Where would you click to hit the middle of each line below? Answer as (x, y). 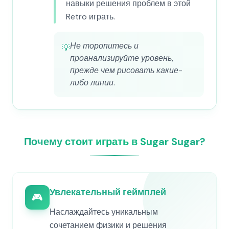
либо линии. (93, 83)
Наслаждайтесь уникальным (104, 212)
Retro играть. (90, 17)
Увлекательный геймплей (108, 192)
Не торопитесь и (104, 46)
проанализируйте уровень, (122, 58)
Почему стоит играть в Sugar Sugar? (114, 142)
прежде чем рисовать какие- (126, 70)
